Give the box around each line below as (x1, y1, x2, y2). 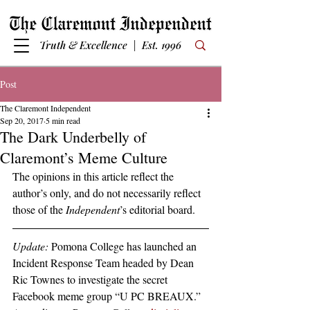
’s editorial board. (120, 202, 195, 217)
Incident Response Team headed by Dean (12, 255, 197, 270)
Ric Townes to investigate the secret (12, 272, 170, 286)
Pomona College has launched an (48, 239, 199, 253)
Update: (12, 239, 48, 253)
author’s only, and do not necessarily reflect (12, 185, 203, 200)
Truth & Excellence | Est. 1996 (39, 38, 181, 52)
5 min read (46, 115, 80, 126)
